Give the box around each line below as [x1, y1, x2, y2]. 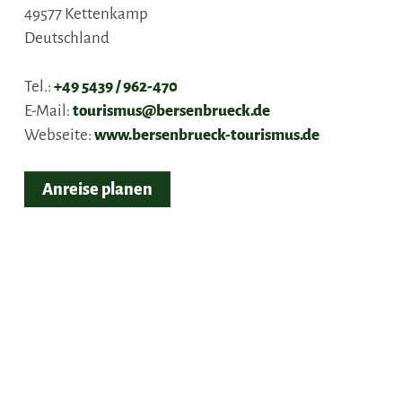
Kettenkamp [65, 5, 148, 23]
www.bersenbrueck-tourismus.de [94, 127, 319, 144]
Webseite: [24, 127, 94, 144]
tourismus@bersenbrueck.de [73, 102, 270, 120]
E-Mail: [24, 102, 73, 120]
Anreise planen [42, 180, 153, 199]
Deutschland [24, 30, 109, 48]
